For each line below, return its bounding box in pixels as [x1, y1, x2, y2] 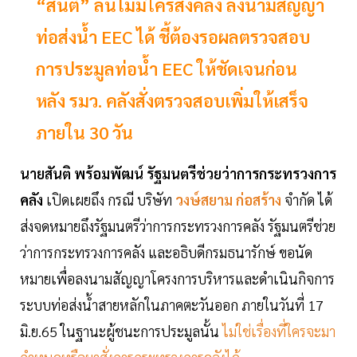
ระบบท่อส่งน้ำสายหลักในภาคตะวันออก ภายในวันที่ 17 [20, 296, 324, 315]
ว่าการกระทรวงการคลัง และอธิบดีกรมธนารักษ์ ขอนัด [20, 243, 312, 262]
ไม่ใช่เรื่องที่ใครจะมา [222, 322, 335, 341]
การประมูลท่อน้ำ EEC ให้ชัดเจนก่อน [36, 57, 297, 80]
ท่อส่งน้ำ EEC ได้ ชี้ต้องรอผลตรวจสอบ [36, 25, 310, 49]
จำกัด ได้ [284, 190, 332, 210]
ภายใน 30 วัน [36, 121, 133, 144]
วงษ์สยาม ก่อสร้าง [172, 190, 284, 210]
